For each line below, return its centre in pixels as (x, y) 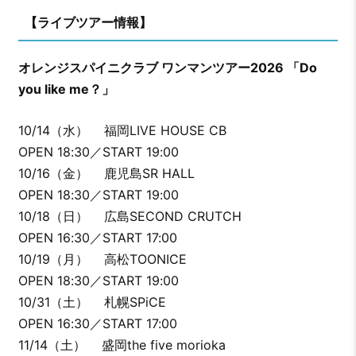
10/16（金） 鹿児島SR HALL (126, 174)
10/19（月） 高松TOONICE (106, 259)
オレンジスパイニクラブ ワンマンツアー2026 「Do (167, 68)
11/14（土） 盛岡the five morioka (128, 345)
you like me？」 (66, 89)
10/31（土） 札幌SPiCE (106, 302)
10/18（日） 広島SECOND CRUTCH (130, 217)
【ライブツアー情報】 (88, 23)
